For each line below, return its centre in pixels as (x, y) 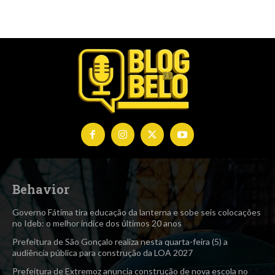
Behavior (41, 189)
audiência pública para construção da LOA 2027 (103, 253)
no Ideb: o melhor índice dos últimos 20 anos (97, 223)
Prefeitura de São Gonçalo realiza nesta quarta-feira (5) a (120, 242)
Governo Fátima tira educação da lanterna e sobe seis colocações (137, 212)
